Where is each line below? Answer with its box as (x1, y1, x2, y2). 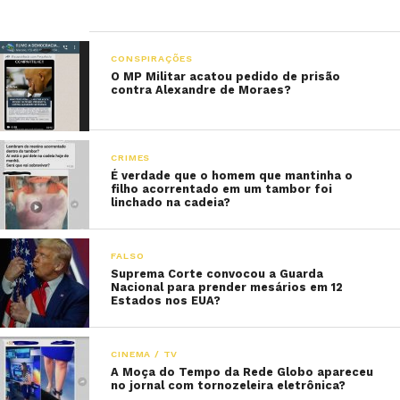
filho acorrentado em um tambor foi (111, 181, 333, 196)
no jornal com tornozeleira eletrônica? (111, 378, 346, 392)
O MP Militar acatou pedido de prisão (111, 70, 341, 84)
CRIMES (111, 151, 151, 163)
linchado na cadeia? (111, 195, 231, 209)
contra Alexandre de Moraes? (111, 83, 292, 97)
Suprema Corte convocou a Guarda (111, 266, 324, 280)
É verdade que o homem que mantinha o (111, 168, 354, 182)
